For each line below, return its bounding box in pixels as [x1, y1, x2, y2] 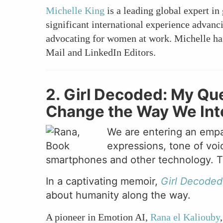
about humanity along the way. [46, 189, 191, 202]
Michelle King [46, 5, 105, 16]
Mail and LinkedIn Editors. [46, 47, 156, 58]
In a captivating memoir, [46, 175, 161, 188]
